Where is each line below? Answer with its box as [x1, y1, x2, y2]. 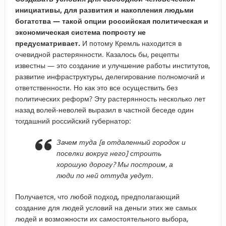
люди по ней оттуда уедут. [56, 170, 153, 180]
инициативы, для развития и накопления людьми [15, 5, 194, 15]
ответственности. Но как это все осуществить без [15, 82, 178, 92]
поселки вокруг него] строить [56, 148, 161, 158]
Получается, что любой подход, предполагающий [15, 191, 180, 201]
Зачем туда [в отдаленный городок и [56, 137, 186, 147]
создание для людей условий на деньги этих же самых [15, 202, 197, 212]
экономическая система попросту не [15, 27, 146, 37]
